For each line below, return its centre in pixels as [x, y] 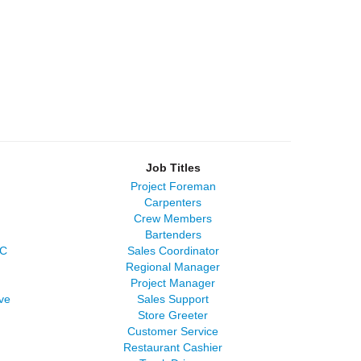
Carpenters [173, 202]
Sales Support [173, 299]
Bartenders [173, 234]
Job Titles [173, 168]
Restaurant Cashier [173, 347]
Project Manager [173, 283]
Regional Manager [173, 267]
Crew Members [173, 218]
